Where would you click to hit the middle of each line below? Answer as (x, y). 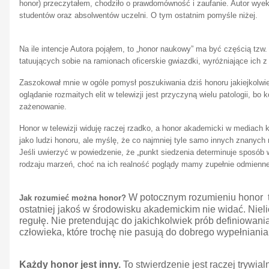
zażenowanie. (43, 106)
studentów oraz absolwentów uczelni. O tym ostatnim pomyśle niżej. (138, 15)
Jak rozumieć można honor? (74, 198)
